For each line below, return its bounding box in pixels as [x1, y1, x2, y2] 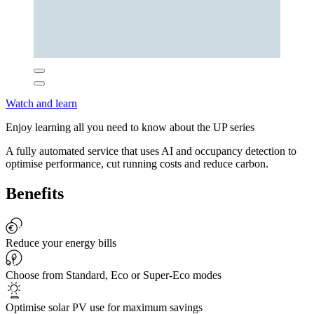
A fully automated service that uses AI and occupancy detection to [6, 145, 296, 158]
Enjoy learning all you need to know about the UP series [6, 121, 254, 134]
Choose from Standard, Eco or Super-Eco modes [6, 269, 221, 282]
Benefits [6, 184, 64, 203]
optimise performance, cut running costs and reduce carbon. [6, 158, 268, 170]
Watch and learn [6, 97, 77, 110]
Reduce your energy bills [6, 237, 116, 250]
